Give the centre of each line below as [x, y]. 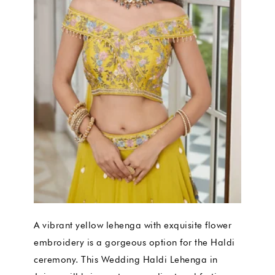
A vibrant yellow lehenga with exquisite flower [133, 225]
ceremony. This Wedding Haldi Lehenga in [126, 259]
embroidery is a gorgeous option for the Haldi [134, 242]
